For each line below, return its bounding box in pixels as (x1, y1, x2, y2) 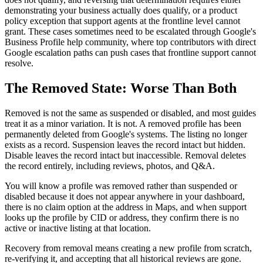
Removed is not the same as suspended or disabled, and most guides (5, 107, 256, 118)
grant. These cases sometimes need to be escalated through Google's (5, 26, 256, 36)
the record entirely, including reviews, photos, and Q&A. (5, 160, 215, 171)
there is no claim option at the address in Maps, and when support (5, 201, 247, 212)
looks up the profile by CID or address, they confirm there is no (5, 212, 239, 222)
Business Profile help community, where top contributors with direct (5, 37, 256, 47)
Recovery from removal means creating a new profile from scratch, (5, 242, 252, 253)
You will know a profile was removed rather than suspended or (5, 180, 237, 191)
